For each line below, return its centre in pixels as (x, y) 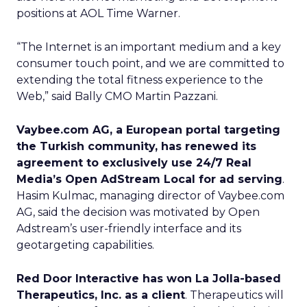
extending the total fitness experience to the (140, 80)
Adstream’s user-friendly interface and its (129, 229)
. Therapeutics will (234, 295)
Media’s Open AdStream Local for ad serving (149, 179)
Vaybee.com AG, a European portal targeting (148, 130)
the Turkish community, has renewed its (136, 146)
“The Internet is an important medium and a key (149, 47)
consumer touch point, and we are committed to (150, 63)
